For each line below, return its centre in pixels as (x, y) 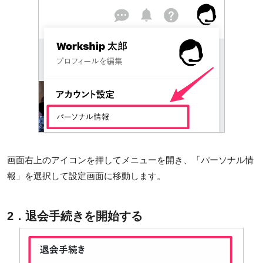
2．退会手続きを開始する (75, 216)
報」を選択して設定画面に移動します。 (86, 176)
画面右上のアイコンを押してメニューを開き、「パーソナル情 (130, 160)
